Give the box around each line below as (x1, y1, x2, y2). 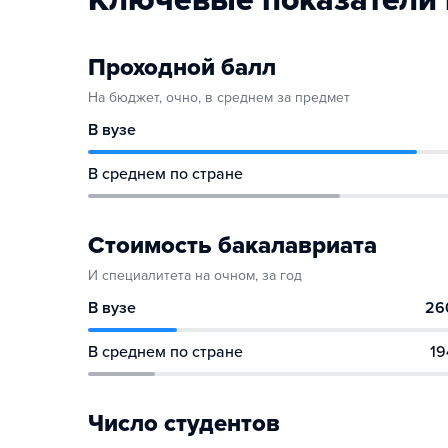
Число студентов (88, 409, 280, 438)
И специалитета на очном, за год (88, 267, 302, 284)
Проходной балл (88, 53, 276, 82)
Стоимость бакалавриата (88, 231, 377, 260)
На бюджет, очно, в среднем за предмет (88, 89, 350, 106)
